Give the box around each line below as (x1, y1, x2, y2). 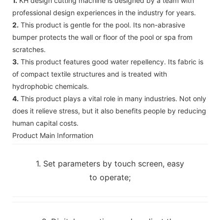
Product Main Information (12, 131, 93, 139)
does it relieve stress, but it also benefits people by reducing (12, 106, 206, 115)
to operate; (89, 172, 131, 182)
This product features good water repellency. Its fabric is (19, 57, 203, 66)
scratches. (12, 45, 46, 54)
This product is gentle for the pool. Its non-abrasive (19, 20, 185, 29)
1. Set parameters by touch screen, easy (35, 158, 184, 168)
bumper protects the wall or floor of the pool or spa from (12, 32, 192, 41)
